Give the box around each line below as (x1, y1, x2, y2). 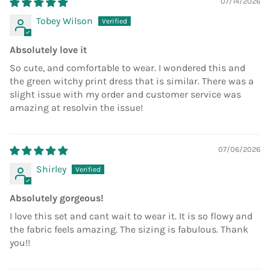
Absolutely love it (10, 44, 87, 56)
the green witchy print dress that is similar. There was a (10, 75, 254, 87)
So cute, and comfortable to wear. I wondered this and (10, 62, 245, 74)
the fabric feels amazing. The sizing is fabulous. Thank (10, 224, 248, 236)
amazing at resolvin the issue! (10, 102, 143, 114)
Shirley (36, 163, 66, 175)
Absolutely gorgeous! (10, 192, 104, 204)
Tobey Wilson (36, 15, 93, 27)
